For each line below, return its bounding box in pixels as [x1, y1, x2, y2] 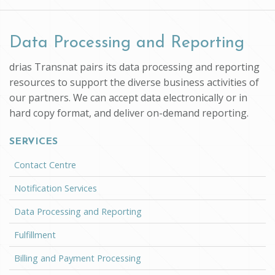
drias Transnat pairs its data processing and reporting [9, 60, 260, 74]
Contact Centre [14, 159, 76, 171]
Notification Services [14, 182, 97, 195]
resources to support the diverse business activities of [9, 75, 259, 89]
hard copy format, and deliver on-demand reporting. [9, 106, 249, 120]
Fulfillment [14, 229, 56, 241]
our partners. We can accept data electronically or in [9, 90, 247, 104]
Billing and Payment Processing [14, 252, 141, 265]
